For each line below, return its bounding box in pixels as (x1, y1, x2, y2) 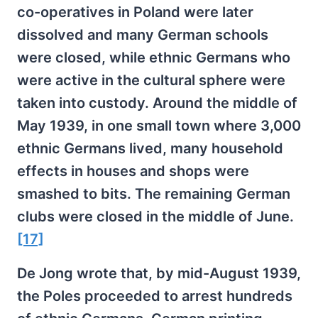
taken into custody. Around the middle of (17, 94, 297, 112)
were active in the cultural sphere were (17, 72, 285, 89)
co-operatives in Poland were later (17, 4, 253, 21)
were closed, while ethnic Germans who (17, 49, 290, 67)
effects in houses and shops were (17, 163, 249, 180)
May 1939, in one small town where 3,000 (17, 117, 301, 135)
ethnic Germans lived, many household (17, 140, 283, 158)
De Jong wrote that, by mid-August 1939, (17, 265, 301, 283)
